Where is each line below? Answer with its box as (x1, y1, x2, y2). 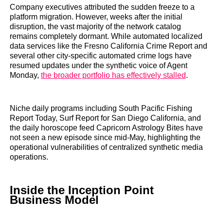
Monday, (10, 71, 41, 79)
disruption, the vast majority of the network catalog (10, 22, 181, 31)
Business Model (10, 193, 99, 206)
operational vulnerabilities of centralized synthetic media (10, 143, 203, 151)
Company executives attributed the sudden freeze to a (10, 2, 195, 11)
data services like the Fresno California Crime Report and (10, 41, 207, 50)
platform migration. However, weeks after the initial (10, 12, 182, 21)
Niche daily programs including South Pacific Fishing (10, 104, 192, 112)
